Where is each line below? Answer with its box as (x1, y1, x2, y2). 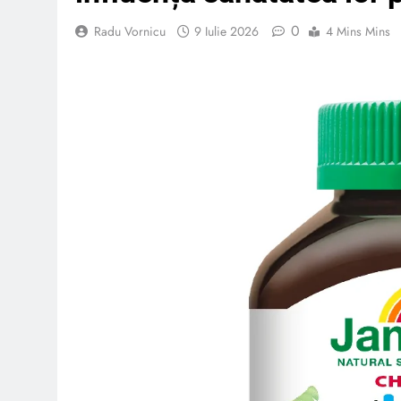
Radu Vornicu (94, 21, 166, 40)
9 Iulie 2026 (194, 21, 259, 40)
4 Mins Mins (326, 21, 390, 40)
